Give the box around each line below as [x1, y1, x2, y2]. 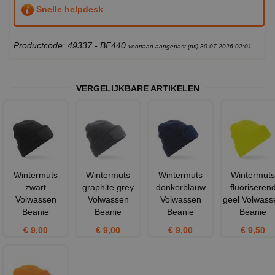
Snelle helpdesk [34, 4, 103, 14]
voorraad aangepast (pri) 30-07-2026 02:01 [128, 43, 252, 50]
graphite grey [82, 182, 134, 193]
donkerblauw [155, 182, 206, 193]
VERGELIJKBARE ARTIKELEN [76, 83, 199, 94]
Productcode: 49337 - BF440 [14, 41, 128, 51]
